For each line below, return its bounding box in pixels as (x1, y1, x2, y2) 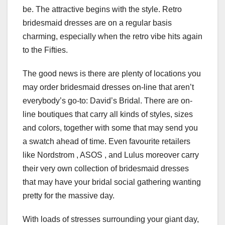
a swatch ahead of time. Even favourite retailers (23, 137, 190, 146)
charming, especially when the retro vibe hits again (23, 32, 202, 41)
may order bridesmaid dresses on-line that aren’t (23, 83, 194, 92)
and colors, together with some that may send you (23, 124, 198, 133)
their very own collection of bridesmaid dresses (23, 164, 189, 173)
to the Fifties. (23, 46, 68, 55)
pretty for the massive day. (23, 191, 115, 200)
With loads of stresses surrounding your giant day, (23, 215, 199, 224)
